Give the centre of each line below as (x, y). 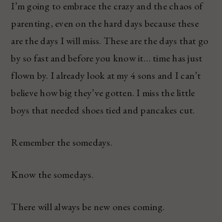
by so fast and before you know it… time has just (107, 58)
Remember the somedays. (62, 142)
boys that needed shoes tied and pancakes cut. (103, 110)
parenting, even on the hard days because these (105, 24)
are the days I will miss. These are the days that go (110, 41)
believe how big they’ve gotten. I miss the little (103, 93)
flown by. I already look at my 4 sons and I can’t (106, 76)
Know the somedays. (52, 175)
